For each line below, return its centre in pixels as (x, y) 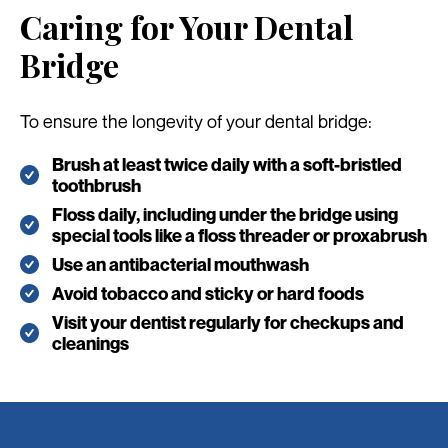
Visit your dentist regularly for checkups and (228, 323)
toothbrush (96, 186)
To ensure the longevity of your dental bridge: (196, 120)
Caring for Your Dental (186, 26)
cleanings (90, 344)
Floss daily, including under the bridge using (225, 215)
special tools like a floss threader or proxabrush (239, 236)
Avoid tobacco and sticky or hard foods (208, 294)
